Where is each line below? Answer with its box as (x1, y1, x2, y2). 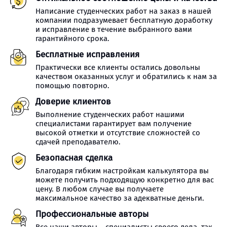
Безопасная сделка (35, 153, 112, 163)
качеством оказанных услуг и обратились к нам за (35, 72, 217, 81)
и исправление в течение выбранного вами (35, 25, 192, 34)
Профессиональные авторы (35, 209, 148, 219)
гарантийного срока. (35, 34, 109, 43)
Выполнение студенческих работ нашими (35, 110, 184, 119)
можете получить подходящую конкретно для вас (35, 175, 214, 184)
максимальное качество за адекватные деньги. (35, 194, 204, 203)
